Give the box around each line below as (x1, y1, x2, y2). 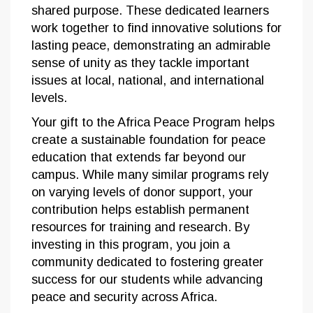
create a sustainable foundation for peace (31, 133, 265, 147)
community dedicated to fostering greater (31, 255, 263, 270)
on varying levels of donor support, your (31, 185, 253, 200)
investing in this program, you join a (31, 238, 230, 252)
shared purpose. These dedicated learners (31, 3, 269, 18)
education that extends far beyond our (31, 150, 246, 165)
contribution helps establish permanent (31, 203, 249, 217)
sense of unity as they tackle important (31, 56, 249, 71)
